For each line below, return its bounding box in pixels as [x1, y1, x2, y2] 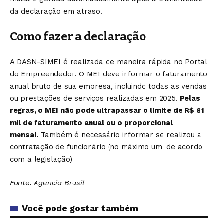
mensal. [10, 130, 38, 139]
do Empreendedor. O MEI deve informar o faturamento [10, 70, 207, 78]
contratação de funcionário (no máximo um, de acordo [10, 143, 202, 151]
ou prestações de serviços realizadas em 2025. [10, 94, 178, 103]
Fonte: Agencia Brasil [10, 179, 85, 187]
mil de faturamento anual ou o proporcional [10, 118, 173, 127]
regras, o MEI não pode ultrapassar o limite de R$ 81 [10, 106, 204, 115]
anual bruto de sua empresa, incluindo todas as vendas [10, 82, 207, 91]
